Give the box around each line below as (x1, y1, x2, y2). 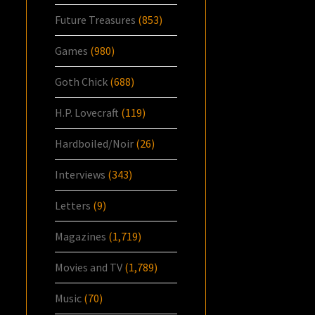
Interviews (55, 167, 106, 182)
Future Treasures (55, 13, 136, 27)
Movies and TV (55, 260, 123, 275)
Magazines (55, 229, 107, 244)
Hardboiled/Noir (55, 136, 134, 151)
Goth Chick (55, 75, 108, 89)
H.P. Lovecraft (55, 105, 120, 120)
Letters (55, 198, 91, 213)
